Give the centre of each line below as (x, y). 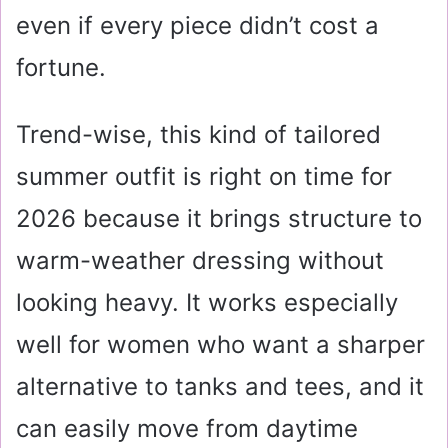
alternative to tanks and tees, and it (220, 387)
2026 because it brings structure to (219, 219)
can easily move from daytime (187, 429)
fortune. (61, 68)
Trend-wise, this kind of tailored (198, 135)
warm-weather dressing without (200, 261)
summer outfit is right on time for (204, 177)
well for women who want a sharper (220, 345)
